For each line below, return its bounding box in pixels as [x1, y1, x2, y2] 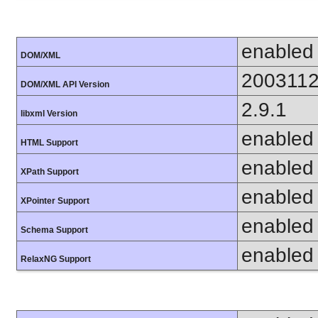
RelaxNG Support [21, 254, 91, 265]
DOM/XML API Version [21, 79, 109, 90]
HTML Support [21, 138, 78, 148]
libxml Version [21, 109, 77, 119]
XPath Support [21, 167, 79, 177]
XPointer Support [21, 196, 89, 207]
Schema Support [21, 225, 88, 236]
